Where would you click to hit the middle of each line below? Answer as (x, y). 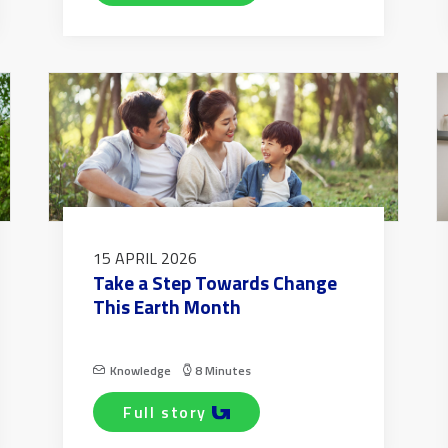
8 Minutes (223, 371)
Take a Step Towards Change (215, 283)
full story (170, 412)
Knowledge (140, 371)
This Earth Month (167, 307)
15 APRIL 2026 (145, 258)
